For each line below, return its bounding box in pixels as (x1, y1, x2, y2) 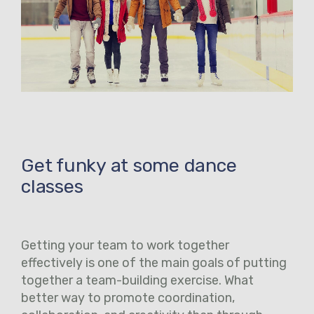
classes (21, 175, 83, 198)
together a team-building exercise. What (21, 273, 254, 289)
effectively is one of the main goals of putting (21, 255, 287, 271)
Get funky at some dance (21, 154, 237, 177)
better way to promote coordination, (21, 290, 235, 306)
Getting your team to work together (21, 238, 229, 254)
